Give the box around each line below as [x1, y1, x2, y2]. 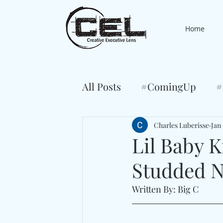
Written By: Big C [132, 183, 199, 195]
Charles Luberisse [154, 120, 209, 130]
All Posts [82, 80, 121, 93]
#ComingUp [141, 80, 196, 93]
